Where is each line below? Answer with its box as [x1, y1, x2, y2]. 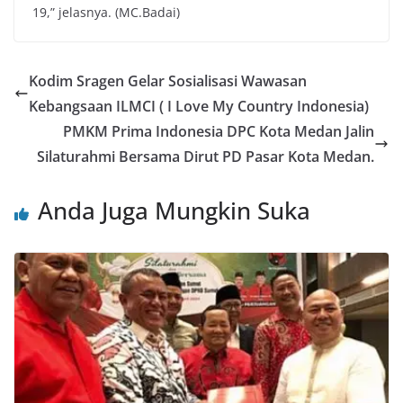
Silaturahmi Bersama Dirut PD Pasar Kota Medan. [37, 147, 374, 166]
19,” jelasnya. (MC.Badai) [32, 4, 180, 21]
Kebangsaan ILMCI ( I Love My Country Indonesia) [29, 96, 369, 116]
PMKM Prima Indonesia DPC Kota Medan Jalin [63, 121, 374, 141]
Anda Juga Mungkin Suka [38, 194, 310, 227]
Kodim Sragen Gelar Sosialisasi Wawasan [29, 71, 307, 91]
